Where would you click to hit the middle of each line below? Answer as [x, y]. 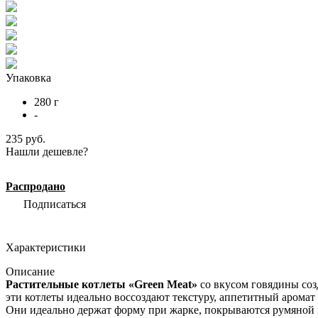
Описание [30, 271]
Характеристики [46, 247]
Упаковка [28, 77]
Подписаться [55, 204]
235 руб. [26, 138]
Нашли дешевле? [47, 151]
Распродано [35, 186]
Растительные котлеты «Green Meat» [103, 284]
